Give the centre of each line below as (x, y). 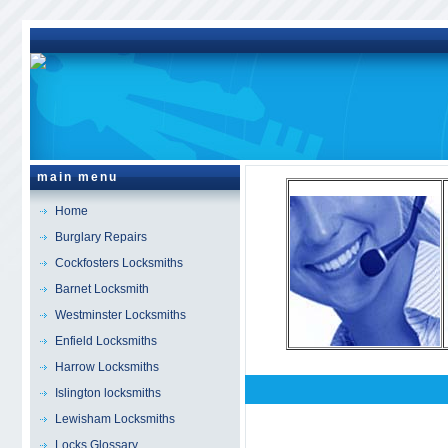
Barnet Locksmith (101, 289)
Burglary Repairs (100, 237)
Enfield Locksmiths (105, 341)
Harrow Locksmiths (106, 367)
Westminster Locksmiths (120, 315)
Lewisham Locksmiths (114, 419)
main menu (77, 177)
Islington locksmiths (107, 393)
